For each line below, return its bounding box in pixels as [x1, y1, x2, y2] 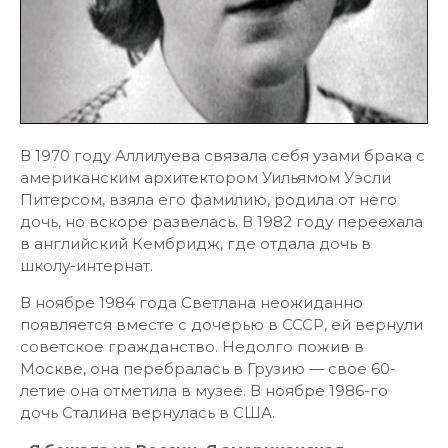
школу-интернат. [20, 256, 153, 275]
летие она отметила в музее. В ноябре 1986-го [20, 381, 388, 400]
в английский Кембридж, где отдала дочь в [20, 234, 371, 253]
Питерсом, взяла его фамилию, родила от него [20, 190, 397, 209]
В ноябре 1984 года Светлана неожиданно [20, 293, 363, 312]
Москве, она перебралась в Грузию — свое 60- [20, 359, 396, 378]
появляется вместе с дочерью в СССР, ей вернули [20, 315, 423, 334]
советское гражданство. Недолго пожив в [20, 337, 364, 356]
